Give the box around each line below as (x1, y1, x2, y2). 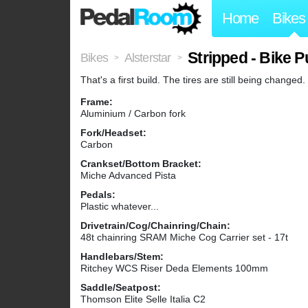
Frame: (80, 96, 113, 108)
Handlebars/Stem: (80, 251, 164, 263)
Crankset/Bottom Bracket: (80, 158, 201, 170)
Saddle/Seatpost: (80, 282, 161, 294)
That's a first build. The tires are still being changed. (80, 74, 305, 86)
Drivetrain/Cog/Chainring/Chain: (80, 220, 230, 232)
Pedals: (80, 189, 115, 201)
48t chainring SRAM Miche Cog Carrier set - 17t (80, 232, 288, 243)
